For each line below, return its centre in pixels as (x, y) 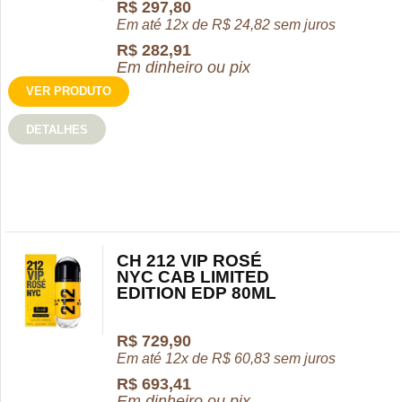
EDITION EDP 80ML (197, 293)
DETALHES (57, 129)
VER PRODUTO (69, 91)
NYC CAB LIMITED (193, 277)
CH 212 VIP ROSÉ (190, 261)
